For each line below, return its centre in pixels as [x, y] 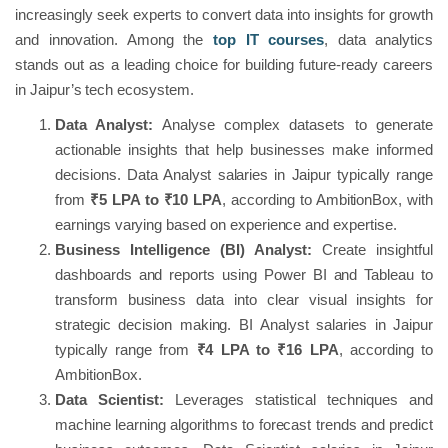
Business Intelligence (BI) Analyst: [183, 249]
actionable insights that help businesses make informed [244, 149]
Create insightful [372, 249]
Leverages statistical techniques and [298, 399]
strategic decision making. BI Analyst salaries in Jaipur [244, 324]
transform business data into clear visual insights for [244, 299]
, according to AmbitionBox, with [327, 199]
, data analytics [378, 39]
